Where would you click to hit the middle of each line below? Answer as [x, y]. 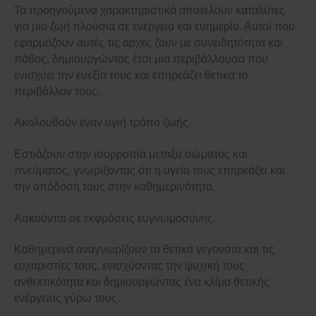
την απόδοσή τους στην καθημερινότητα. [115, 187]
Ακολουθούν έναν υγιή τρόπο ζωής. [103, 123]
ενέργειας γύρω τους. [67, 298]
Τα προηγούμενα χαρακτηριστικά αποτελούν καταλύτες [150, 10]
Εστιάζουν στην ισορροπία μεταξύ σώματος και [131, 154]
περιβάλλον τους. [57, 91]
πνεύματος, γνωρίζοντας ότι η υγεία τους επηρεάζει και [150, 171]
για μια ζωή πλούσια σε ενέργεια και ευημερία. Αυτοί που [154, 26]
